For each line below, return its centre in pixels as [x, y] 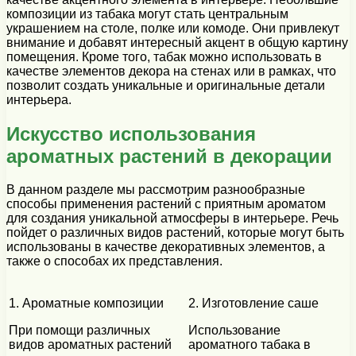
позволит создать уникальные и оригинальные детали [166, 85]
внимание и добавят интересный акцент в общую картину [177, 42]
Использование [234, 331]
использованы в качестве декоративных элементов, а [166, 247]
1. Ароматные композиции [86, 304]
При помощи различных [79, 331]
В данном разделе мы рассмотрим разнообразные [156, 190]
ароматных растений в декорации [169, 156]
